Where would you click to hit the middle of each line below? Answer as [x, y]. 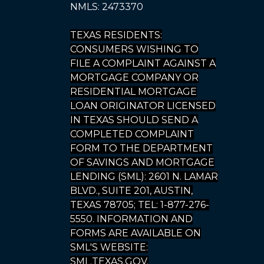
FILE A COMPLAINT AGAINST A [143, 63]
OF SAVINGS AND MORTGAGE [142, 162]
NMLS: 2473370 [107, 7]
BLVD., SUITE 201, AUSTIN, [131, 191]
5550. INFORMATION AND [131, 219]
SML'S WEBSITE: [109, 247]
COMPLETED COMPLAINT [132, 134]
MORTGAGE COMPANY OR [134, 77]
